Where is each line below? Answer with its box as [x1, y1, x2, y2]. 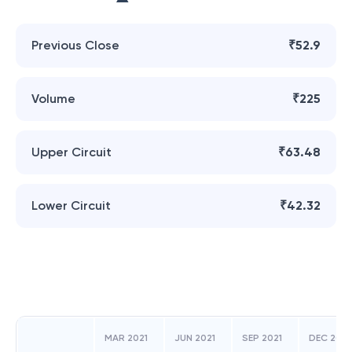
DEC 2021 [309, 332, 350, 343]
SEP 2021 [242, 332, 282, 343]
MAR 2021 [104, 332, 148, 343]
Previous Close [31, 38, 119, 53]
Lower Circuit [31, 198, 111, 213]
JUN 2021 [174, 332, 215, 343]
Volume [31, 91, 75, 106]
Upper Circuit [31, 145, 112, 159]
